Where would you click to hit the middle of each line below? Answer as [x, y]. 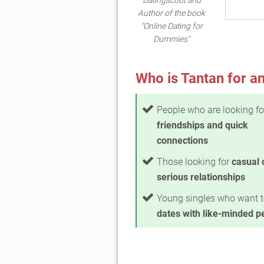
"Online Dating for [171, 26]
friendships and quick [202, 125]
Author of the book [172, 13]
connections [182, 140]
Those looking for [194, 161]
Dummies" [172, 39]
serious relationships [201, 177]
